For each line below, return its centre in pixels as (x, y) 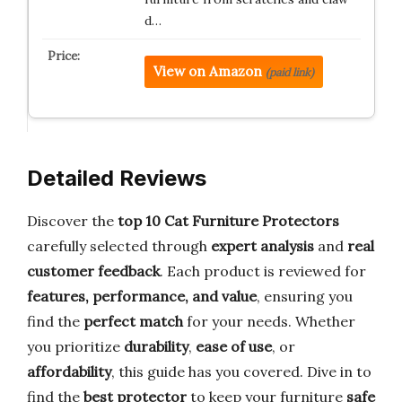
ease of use (234, 346)
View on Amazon (207, 71)
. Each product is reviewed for (263, 271)
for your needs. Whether (269, 321)
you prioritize (75, 346)
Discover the (72, 221)
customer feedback (93, 271)
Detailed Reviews (117, 178)
